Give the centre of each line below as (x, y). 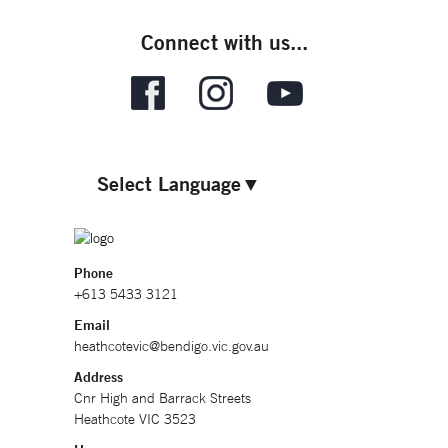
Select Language (169, 183)
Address (98, 377)
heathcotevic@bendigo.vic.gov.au (171, 346)
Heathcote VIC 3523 (135, 419)
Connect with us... (224, 41)
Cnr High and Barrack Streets (162, 398)
